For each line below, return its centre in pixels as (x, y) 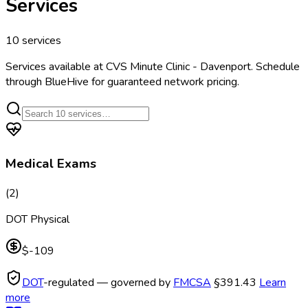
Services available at (56, 67)
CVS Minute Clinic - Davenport (178, 67)
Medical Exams (51, 163)
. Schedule (275, 67)
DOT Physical (37, 219)
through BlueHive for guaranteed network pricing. (122, 82)
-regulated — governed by (108, 282)
